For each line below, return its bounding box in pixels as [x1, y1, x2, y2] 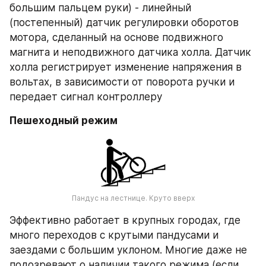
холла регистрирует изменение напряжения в [9, 61, 242, 74]
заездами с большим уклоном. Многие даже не [9, 243, 247, 256]
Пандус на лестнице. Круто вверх [71, 193, 195, 202]
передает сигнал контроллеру [9, 91, 162, 103]
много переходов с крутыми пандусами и [9, 229, 218, 241]
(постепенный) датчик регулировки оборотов [9, 17, 239, 29]
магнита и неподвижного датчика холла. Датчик [9, 46, 251, 59]
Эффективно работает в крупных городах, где [9, 214, 240, 226]
